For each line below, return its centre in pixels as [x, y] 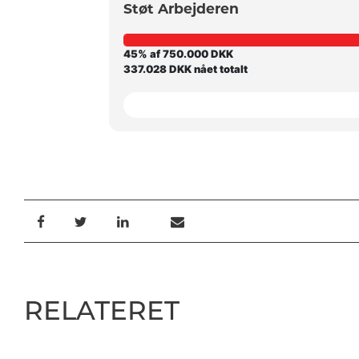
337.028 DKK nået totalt [185, 69]
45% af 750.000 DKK [178, 53]
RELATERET [102, 311]
